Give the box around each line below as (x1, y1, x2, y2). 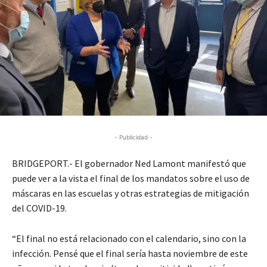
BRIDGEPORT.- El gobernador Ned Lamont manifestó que (12, 157, 246, 169)
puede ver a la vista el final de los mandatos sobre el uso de (12, 172, 250, 184)
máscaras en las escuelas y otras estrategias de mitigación (12, 187, 249, 199)
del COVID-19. (12, 201, 67, 214)
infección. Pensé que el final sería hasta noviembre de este (12, 247, 248, 259)
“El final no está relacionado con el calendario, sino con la (12, 232, 246, 244)
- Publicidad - (114, 133, 153, 141)
